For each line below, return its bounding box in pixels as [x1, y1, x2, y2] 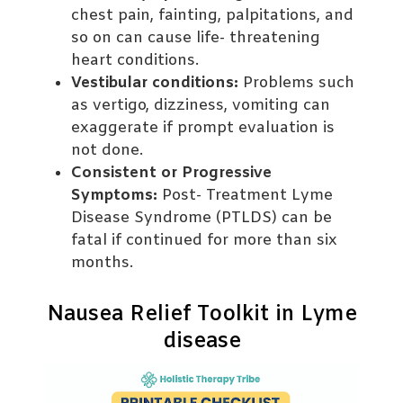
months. [71, 252, 134, 273]
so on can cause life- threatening [71, 27, 321, 49]
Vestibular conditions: [71, 72, 239, 94]
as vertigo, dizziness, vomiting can [71, 94, 331, 116]
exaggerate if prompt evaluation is [71, 117, 336, 139]
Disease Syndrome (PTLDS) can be [71, 207, 333, 228]
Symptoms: [71, 184, 158, 206]
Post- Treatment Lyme [157, 184, 334, 206]
